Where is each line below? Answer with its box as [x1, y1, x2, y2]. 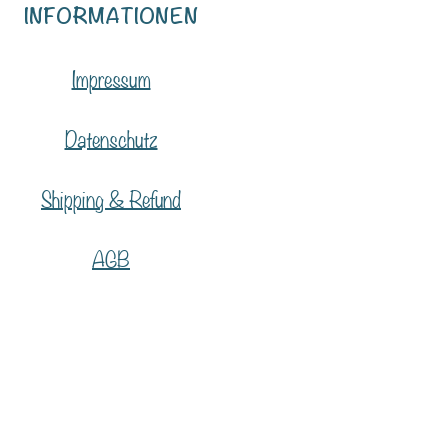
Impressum [71, 61, 151, 93]
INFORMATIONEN [23, 3, 199, 31]
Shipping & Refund [41, 181, 181, 213]
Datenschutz [64, 121, 158, 153]
